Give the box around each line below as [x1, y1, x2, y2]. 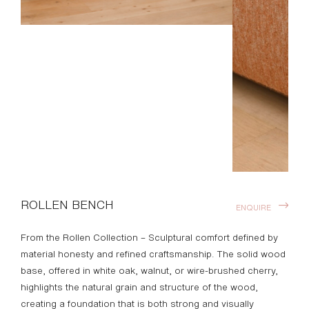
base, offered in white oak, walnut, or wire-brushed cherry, [21, 263, 278, 279]
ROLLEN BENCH [21, 195, 114, 215]
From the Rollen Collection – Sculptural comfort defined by [21, 230, 278, 246]
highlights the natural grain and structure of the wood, [21, 280, 258, 295]
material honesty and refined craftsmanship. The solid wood [21, 247, 286, 262]
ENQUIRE [236, 201, 271, 215]
